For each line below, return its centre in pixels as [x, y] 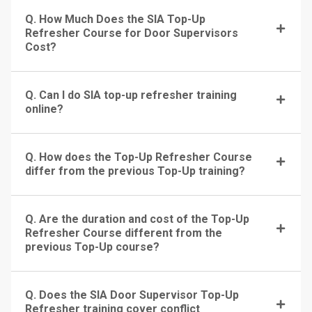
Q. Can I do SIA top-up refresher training [131, 95]
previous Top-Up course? [92, 247]
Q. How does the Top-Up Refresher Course [139, 157]
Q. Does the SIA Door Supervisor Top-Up [132, 295]
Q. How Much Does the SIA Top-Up [115, 19]
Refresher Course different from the [124, 233]
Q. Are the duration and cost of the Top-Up [137, 219]
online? [44, 109]
